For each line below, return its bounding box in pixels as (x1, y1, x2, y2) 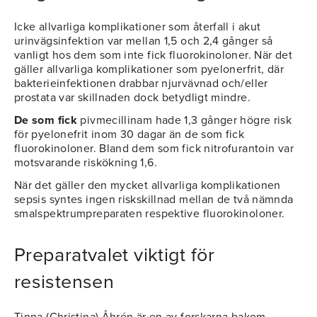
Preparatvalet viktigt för (14, 243, 215, 267)
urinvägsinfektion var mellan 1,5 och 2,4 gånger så (14, 34, 273, 49)
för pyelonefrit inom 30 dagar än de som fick (14, 127, 245, 142)
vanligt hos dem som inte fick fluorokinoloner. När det (14, 48, 292, 63)
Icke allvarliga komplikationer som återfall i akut (14, 20, 261, 35)
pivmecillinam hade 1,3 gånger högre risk (77, 113, 292, 128)
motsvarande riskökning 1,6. (14, 156, 157, 171)
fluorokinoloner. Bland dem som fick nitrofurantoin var (14, 142, 294, 156)
